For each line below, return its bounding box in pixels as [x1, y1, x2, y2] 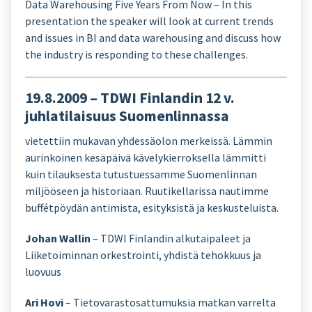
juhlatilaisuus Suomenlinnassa [25, 107, 229, 125]
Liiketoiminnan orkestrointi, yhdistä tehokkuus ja [25, 248, 261, 262]
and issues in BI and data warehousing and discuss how [25, 31, 281, 45]
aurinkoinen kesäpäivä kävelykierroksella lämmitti [25, 150, 266, 164]
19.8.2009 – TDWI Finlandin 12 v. [25, 88, 235, 107]
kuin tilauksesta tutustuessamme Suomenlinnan [25, 167, 257, 181]
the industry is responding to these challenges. [25, 47, 248, 61]
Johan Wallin [25, 231, 91, 245]
